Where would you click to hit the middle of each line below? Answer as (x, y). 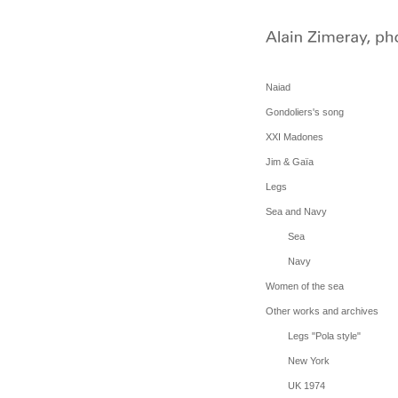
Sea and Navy (296, 211)
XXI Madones (294, 137)
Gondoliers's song (304, 112)
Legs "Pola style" (324, 336)
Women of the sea (304, 286)
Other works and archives (322, 311)
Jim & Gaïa (289, 162)
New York (308, 361)
